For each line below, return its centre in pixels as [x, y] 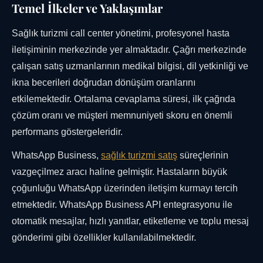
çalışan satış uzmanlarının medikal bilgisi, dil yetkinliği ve [130, 66]
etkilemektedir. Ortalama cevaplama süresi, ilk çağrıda [124, 99]
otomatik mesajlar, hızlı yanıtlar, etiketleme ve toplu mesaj [130, 221]
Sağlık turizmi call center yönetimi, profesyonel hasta [121, 33]
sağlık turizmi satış [139, 156]
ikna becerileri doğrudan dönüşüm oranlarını [104, 83]
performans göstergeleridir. [67, 132]
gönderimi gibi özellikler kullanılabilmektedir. [104, 238]
